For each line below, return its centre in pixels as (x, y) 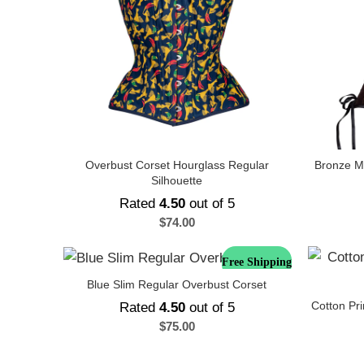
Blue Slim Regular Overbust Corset (177, 285)
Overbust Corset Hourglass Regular (177, 165)
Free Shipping (257, 262)
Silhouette (177, 180)
